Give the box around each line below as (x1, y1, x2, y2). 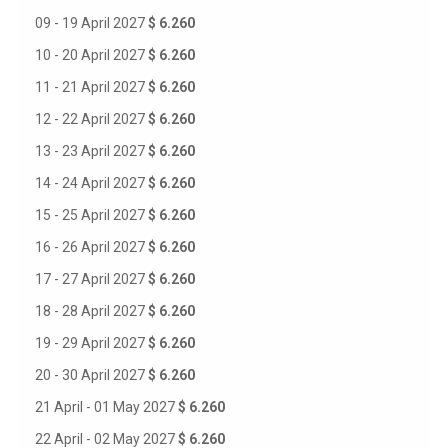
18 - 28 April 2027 (35, 303, 148, 319)
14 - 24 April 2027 (35, 175, 148, 191)
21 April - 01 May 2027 (35, 399, 178, 415)
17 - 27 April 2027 (35, 271, 148, 287)
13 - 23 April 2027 (35, 143, 148, 159)
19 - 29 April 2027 (35, 335, 148, 351)
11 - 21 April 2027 (35, 79, 148, 95)
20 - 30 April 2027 (35, 367, 148, 383)
